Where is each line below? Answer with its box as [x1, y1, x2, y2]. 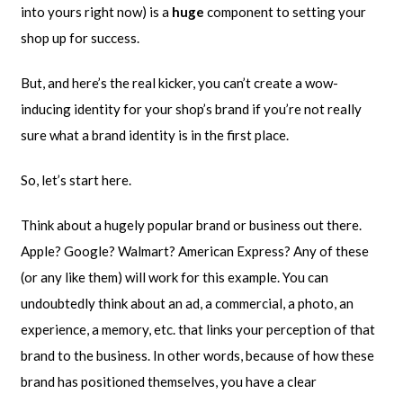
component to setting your [203, 3, 366, 20]
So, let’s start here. [20, 171, 131, 188]
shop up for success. [20, 29, 139, 46]
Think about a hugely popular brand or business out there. [20, 216, 362, 233]
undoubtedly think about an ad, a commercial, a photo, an [20, 294, 354, 311]
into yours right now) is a [20, 3, 169, 20]
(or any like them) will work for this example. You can [20, 268, 328, 285]
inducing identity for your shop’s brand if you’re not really [20, 100, 362, 117]
